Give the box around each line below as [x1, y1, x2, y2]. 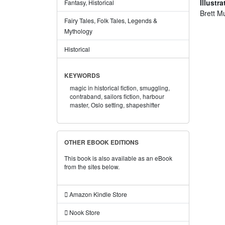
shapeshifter [126, 100, 160, 109]
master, [70, 100, 90, 109]
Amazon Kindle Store [67, 189, 127, 198]
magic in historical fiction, [70, 83, 139, 92]
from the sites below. [64, 162, 120, 171]
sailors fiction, [104, 91, 142, 100]
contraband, [70, 91, 103, 100]
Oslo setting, [91, 100, 125, 109]
